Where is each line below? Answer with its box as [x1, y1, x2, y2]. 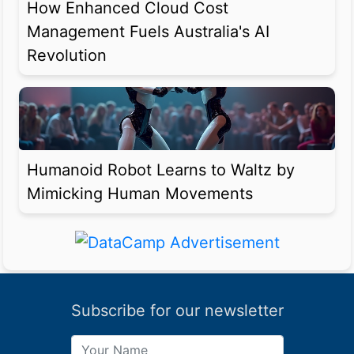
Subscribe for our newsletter [70, 300, 284, 320]
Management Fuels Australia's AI [27, 22, 269, 42]
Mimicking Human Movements [27, 184, 253, 204]
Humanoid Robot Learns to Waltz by [27, 160, 295, 180]
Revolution [27, 46, 107, 66]
